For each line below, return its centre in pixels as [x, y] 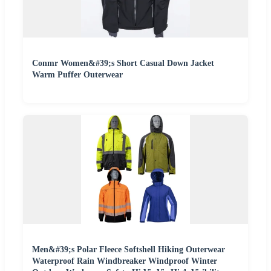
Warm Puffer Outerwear [77, 75]
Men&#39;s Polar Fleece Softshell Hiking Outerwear [129, 250]
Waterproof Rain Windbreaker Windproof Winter [125, 261]
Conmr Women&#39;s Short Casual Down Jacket [123, 64]
